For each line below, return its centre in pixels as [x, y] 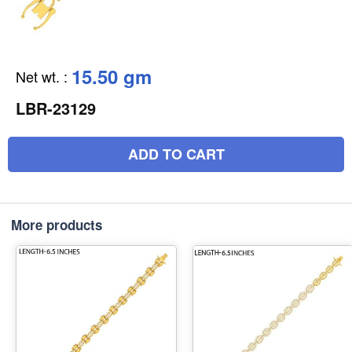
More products [57, 225]
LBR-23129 [56, 108]
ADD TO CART [176, 154]
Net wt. [38, 76]
